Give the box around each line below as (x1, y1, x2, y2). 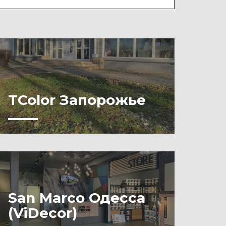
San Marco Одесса (8, 189, 145, 206)
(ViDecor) (8, 204, 77, 221)
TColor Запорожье (8, 91, 146, 108)
